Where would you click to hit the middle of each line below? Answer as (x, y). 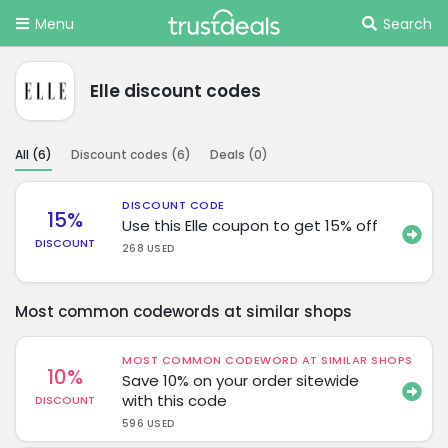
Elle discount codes (175, 90)
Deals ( (232, 154)
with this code (175, 400)
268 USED (148, 248)
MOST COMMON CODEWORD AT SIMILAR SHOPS (267, 359)
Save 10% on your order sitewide (241, 380)
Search (407, 24)
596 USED (148, 423)
